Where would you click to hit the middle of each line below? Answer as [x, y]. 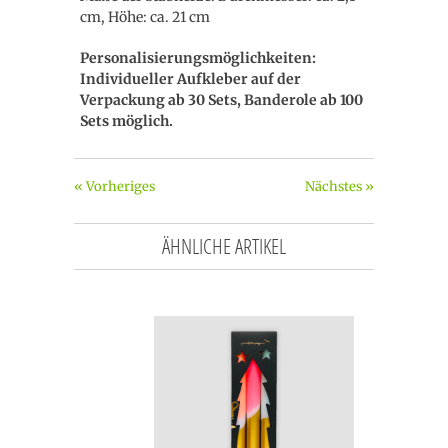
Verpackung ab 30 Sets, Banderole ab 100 [221, 100]
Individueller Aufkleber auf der [190, 79]
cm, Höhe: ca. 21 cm [145, 17]
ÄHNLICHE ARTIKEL [224, 246]
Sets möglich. [126, 121]
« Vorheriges [114, 186]
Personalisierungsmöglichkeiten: [198, 58]
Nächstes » [339, 186]
